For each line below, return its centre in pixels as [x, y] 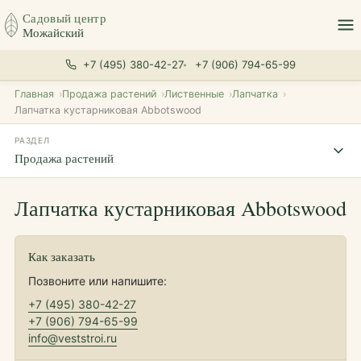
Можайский [53, 32]
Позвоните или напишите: [98, 281]
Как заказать [62, 256]
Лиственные [194, 94]
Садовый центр [64, 17]
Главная [34, 94]
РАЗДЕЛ [32, 140]
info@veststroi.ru [73, 338]
